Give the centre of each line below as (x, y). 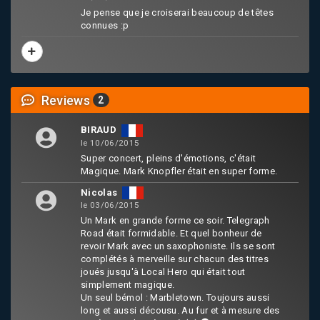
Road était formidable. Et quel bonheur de (171, 234)
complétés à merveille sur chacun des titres (175, 259)
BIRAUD (99, 130)
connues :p (105, 26)
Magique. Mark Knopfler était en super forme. (179, 171)
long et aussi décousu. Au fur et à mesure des (180, 311)
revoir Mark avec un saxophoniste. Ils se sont (178, 246)
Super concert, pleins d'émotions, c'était (169, 158)
